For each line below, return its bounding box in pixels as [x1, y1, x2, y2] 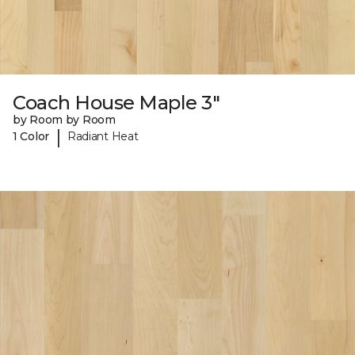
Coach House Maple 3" [13, 90, 220, 114]
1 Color [13, 129, 50, 144]
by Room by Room [13, 112, 116, 127]
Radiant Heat [67, 129, 139, 144]
